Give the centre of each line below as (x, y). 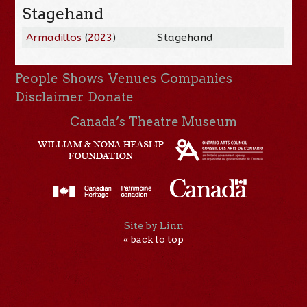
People (37, 78)
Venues (132, 78)
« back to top (153, 240)
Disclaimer (50, 97)
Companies (196, 78)
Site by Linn (153, 226)
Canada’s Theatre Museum (153, 121)
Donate (111, 97)
